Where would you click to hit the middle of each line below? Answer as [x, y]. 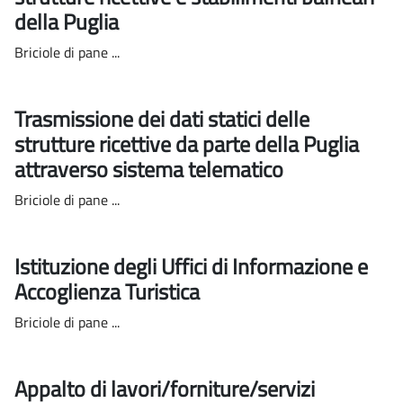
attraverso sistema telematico [151, 169]
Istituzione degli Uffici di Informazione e [191, 266]
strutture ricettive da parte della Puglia [187, 143]
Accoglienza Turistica [109, 291]
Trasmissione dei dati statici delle [162, 118]
